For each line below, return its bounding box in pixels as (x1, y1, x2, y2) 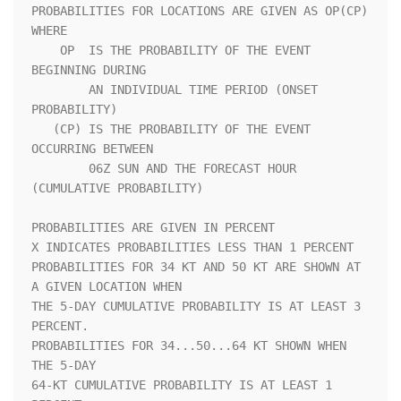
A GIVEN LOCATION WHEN (31, 279, 182, 294)
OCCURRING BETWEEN (31, 141, 232, 157)
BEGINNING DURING (31, 63, 232, 78)
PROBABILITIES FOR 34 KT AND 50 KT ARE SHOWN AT (31, 260, 361, 275)
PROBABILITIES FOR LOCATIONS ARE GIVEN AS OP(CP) (31, 4, 368, 19)
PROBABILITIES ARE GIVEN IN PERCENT (31, 220, 275, 235)
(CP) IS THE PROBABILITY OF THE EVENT (31, 122, 53, 137)
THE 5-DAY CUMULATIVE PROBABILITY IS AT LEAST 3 (31, 299, 361, 314)
